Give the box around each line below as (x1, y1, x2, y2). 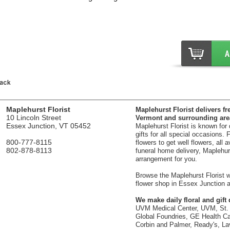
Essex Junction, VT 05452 (6, 122, 91, 130)
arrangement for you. (135, 155, 197, 163)
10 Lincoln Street (6, 113, 61, 122)
